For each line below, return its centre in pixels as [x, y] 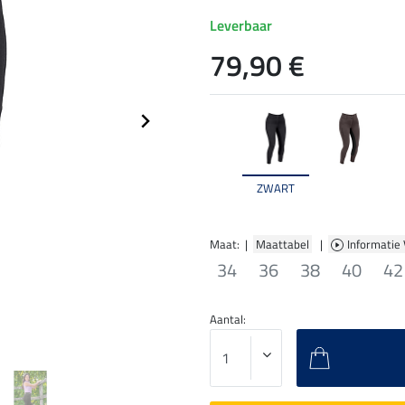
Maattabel [283, 244]
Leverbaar [241, 26]
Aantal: [228, 319]
